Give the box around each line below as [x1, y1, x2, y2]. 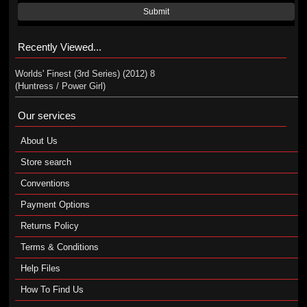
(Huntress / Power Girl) [14, 81, 106, 91]
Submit [143, 8, 170, 16]
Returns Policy [20, 221, 79, 231]
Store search [20, 157, 71, 167]
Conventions [20, 178, 70, 188]
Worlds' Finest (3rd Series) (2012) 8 [14, 69, 155, 79]
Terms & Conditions [20, 242, 99, 252]
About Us [20, 136, 58, 146]
